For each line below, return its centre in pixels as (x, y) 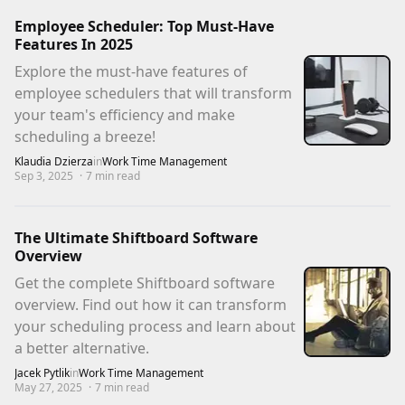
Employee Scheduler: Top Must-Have (144, 27)
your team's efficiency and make (125, 115)
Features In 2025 (74, 45)
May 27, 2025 (48, 388)
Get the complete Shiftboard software (145, 283)
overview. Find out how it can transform (151, 305)
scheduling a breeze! (85, 137)
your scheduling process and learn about (155, 327)
